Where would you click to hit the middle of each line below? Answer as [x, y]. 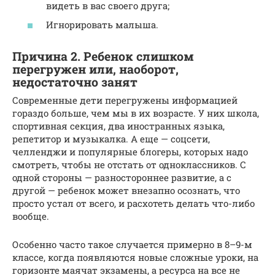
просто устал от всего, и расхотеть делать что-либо [134, 203]
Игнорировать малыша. [102, 25]
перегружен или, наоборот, [95, 69]
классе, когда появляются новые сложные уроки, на [135, 258]
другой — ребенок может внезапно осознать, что [126, 191]
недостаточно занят [75, 82]
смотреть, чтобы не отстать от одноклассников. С [129, 165]
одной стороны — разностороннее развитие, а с [122, 178]
